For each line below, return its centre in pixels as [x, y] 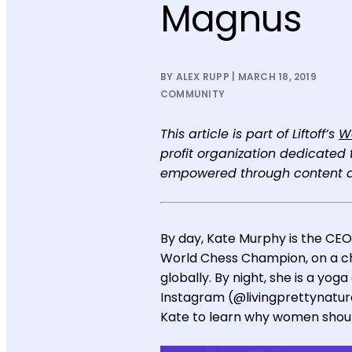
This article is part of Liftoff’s [249, 134]
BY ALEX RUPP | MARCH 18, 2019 [238, 77]
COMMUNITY [193, 94]
